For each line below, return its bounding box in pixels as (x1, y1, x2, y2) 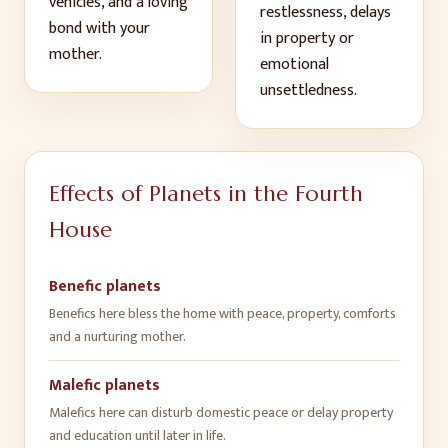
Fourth (295, 180, 363, 207)
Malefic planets (49, 372, 160, 399)
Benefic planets (49, 273, 161, 300)
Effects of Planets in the (49, 180, 295, 207)
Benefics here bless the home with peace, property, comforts (49, 302, 396, 325)
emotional (260, 51, 329, 78)
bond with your (49, 15, 150, 42)
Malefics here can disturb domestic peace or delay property (49, 401, 393, 424)
